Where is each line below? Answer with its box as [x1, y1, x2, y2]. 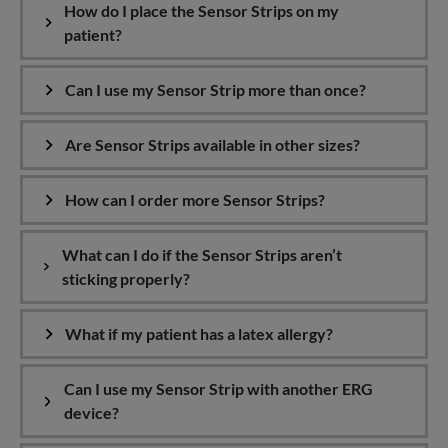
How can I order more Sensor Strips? [65, 190, 325, 210]
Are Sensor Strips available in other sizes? [65, 135, 360, 155]
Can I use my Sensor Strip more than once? [65, 80, 366, 100]
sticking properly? [62, 269, 191, 289]
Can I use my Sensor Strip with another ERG [63, 379, 373, 399]
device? [63, 403, 119, 423]
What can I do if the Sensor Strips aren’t [62, 245, 343, 265]
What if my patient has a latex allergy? [65, 324, 333, 344]
